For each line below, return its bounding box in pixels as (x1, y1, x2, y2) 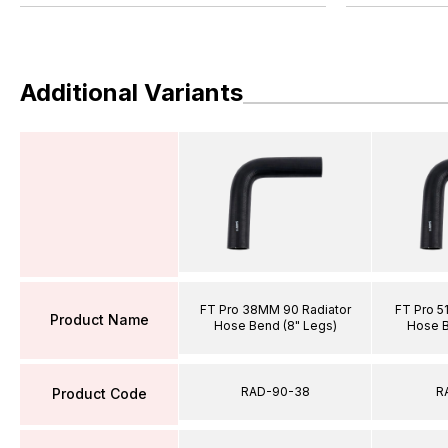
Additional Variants (20, 78, 243, 107)
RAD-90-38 (240, 383, 310, 399)
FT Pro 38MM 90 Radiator (199, 301, 351, 317)
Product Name (49, 311, 149, 328)
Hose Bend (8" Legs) (213, 317, 337, 333)
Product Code (51, 385, 147, 402)
